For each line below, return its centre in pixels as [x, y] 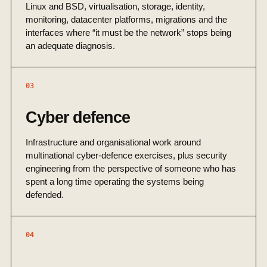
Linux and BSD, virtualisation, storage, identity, [115, 7]
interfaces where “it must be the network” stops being [128, 33]
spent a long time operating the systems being [115, 182]
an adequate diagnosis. [70, 46]
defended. [45, 195]
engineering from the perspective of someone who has [131, 169]
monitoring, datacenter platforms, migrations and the [126, 20]
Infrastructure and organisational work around [113, 142]
